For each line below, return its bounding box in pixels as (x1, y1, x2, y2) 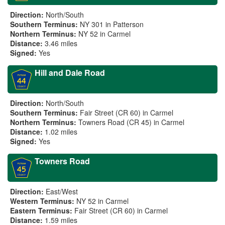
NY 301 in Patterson (80, 19, 144, 29)
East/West (46, 186, 78, 196)
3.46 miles (45, 38, 77, 48)
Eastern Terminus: (10, 205, 72, 215)
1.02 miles (45, 127, 77, 137)
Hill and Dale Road (35, 67, 105, 78)
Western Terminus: (10, 196, 74, 206)
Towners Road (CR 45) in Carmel (78, 117, 184, 127)
